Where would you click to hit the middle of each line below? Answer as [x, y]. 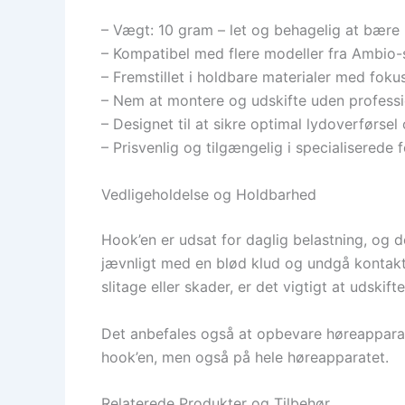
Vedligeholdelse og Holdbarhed [209, 194]
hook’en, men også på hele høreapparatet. [245, 357]
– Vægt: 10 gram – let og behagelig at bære [250, 30]
